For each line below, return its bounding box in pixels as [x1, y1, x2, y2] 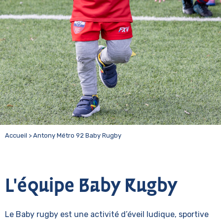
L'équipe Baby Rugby [5, 177, 177, 196]
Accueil [5, 132, 27, 139]
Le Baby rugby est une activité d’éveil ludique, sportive [5, 210, 209, 219]
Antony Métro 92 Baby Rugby [33, 132, 121, 139]
